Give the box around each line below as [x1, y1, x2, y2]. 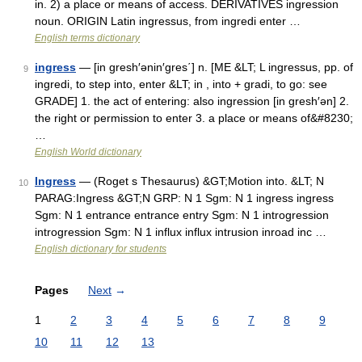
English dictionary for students [35, 243, 166, 255]
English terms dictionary [35, 32, 140, 44]
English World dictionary [35, 146, 141, 158]
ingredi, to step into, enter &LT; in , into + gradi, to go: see [35, 78, 327, 90]
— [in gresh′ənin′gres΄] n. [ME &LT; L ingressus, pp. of [76, 61, 353, 74]
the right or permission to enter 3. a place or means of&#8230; [35, 112, 353, 124]
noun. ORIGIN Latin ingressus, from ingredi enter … [35, 15, 301, 27]
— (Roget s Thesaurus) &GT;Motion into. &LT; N [76, 175, 324, 187]
